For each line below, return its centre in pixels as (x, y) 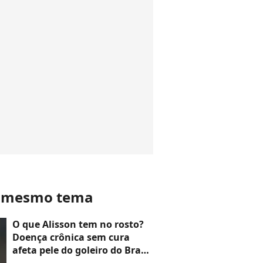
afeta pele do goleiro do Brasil (82, 250)
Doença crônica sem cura (71, 237)
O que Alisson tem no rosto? (78, 224)
